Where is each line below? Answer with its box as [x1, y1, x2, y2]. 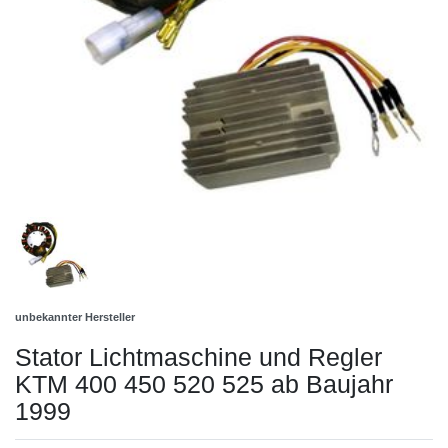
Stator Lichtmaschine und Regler [15, 342, 382, 371]
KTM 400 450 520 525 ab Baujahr [15, 369, 393, 398]
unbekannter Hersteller [15, 310, 135, 323]
